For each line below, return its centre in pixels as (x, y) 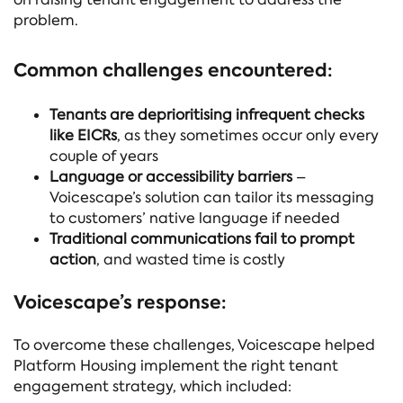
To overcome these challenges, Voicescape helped (194, 345)
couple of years (104, 156)
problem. (46, 21)
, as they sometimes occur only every (248, 135)
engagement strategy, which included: (152, 387)
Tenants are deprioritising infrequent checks (207, 114)
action (73, 259)
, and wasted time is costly (193, 259)
